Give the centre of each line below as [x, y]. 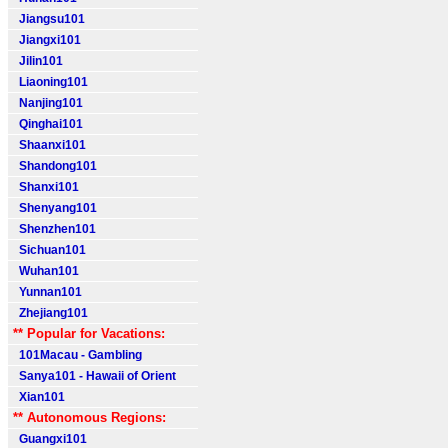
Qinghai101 [48, 124]
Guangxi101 [50, 439]
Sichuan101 [49, 250]
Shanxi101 [46, 187]
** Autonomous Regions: [89, 417]
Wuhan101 [46, 271]
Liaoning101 [50, 82]
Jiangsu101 [49, 19]
